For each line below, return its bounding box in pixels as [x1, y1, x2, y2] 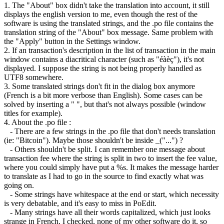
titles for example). [4, 108, 62, 117]
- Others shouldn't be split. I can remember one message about [4, 144, 205, 153]
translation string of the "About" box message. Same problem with [4, 27, 213, 36]
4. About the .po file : [4, 117, 71, 126]
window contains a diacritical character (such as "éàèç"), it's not [4, 54, 204, 63]
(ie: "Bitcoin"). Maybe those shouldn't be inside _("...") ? [4, 135, 183, 144]
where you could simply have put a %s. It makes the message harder [4, 162, 218, 171]
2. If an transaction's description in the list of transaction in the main [4, 45, 215, 54]
